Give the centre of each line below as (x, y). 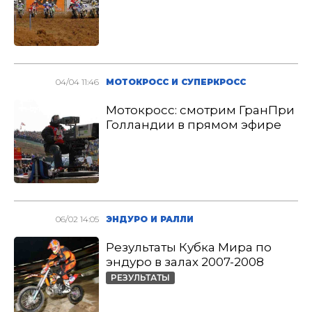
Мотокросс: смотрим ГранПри (201, 110)
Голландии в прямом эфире (194, 125)
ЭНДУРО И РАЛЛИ (150, 219)
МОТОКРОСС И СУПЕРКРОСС (176, 82)
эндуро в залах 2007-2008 (185, 262)
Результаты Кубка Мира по (189, 247)
